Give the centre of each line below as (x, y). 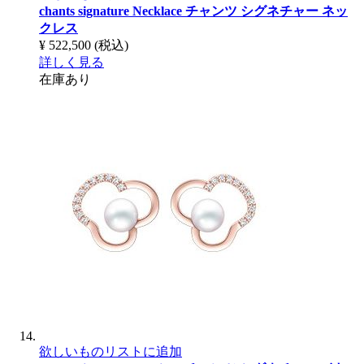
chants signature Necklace (112, 11)
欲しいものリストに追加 (110, 351)
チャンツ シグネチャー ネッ (266, 11)
